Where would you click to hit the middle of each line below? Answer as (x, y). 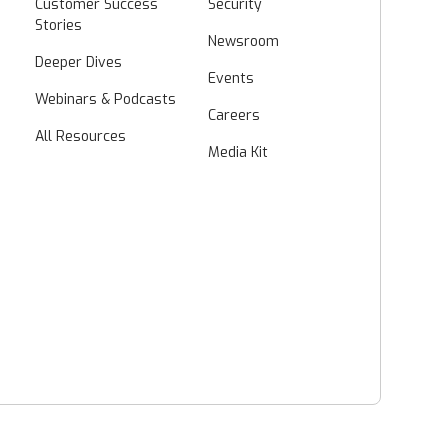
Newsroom (243, 41)
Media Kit (237, 152)
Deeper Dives (78, 62)
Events (230, 78)
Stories (58, 25)
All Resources (80, 136)
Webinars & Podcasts (105, 99)
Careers (233, 115)
